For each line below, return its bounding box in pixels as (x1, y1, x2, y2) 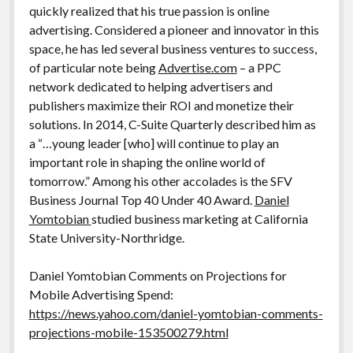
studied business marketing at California (91, 210, 308, 226)
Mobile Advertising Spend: (28, 286, 173, 302)
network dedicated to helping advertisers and (28, 78, 273, 94)
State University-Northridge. (28, 229, 184, 245)
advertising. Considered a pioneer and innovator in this (28, 21, 319, 37)
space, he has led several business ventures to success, (28, 40, 317, 56)
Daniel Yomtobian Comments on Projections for (28, 267, 287, 283)
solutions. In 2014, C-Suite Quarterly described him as (28, 116, 316, 132)
